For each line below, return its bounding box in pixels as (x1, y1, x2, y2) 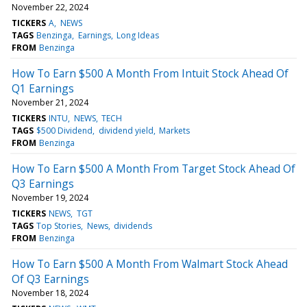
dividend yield (98, 124, 153, 136)
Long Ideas (116, 29, 159, 41)
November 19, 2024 (12, 191, 88, 204)
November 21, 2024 (12, 96, 88, 108)
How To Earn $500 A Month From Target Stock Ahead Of (12, 160, 295, 176)
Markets (158, 124, 190, 136)
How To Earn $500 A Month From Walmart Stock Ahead (12, 256, 288, 271)
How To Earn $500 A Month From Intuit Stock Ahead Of (12, 65, 288, 81)
